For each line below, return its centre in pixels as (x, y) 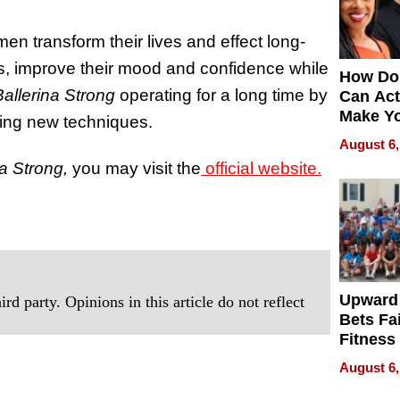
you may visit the (137, 169)
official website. (263, 169)
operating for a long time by (224, 95)
